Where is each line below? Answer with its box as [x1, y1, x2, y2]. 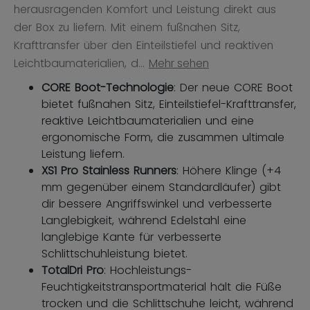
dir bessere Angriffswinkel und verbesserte [42, 196, 272, 212]
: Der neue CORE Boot [174, 80, 293, 96]
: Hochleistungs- [104, 262, 192, 279]
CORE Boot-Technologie [42, 80, 174, 96]
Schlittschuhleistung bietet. [42, 246, 188, 262]
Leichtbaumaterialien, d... [14, 55, 145, 72]
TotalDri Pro [42, 262, 104, 279]
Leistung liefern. [42, 146, 125, 163]
